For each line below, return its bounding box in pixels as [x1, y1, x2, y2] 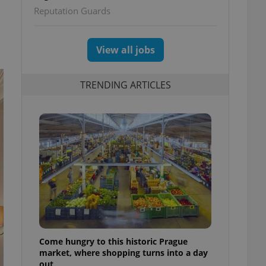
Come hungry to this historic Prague [39, 235, 188, 247]
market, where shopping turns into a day [39, 246, 208, 258]
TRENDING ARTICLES [80, 78, 171, 91]
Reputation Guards [34, 5, 110, 17]
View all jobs [96, 43, 155, 56]
